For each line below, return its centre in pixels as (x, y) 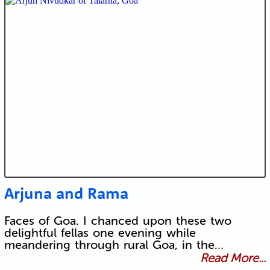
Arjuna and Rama (66, 193)
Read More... (233, 258)
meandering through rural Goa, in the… (114, 245)
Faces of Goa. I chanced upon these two (118, 221)
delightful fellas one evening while (100, 233)
